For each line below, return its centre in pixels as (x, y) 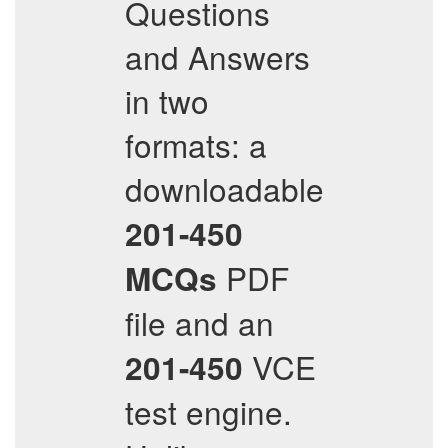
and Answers (217, 56)
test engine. (208, 411)
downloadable (224, 188)
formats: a (196, 144)
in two (167, 100)
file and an (199, 322)
